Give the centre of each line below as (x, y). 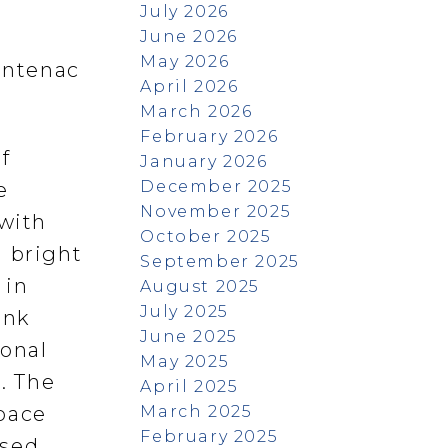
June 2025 (189, 336)
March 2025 (196, 411)
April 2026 (189, 86)
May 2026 (185, 61)
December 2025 (216, 186)
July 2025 (184, 311)
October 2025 (206, 236)
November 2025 (216, 211)
